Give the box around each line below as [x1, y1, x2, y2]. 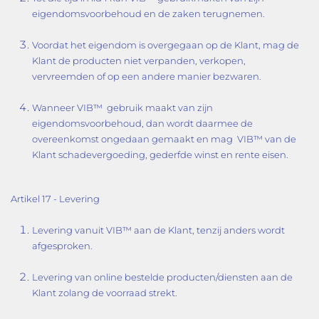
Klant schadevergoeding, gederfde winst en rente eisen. [32, 149, 288, 160]
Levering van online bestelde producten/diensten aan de [32, 271, 293, 283]
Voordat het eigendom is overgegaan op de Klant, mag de [32, 39, 299, 51]
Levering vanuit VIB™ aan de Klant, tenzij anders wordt [32, 224, 285, 236]
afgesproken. [32, 240, 93, 251]
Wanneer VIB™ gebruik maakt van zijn [32, 102, 213, 113]
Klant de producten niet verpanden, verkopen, [32, 55, 246, 66]
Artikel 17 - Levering [11, 193, 100, 204]
